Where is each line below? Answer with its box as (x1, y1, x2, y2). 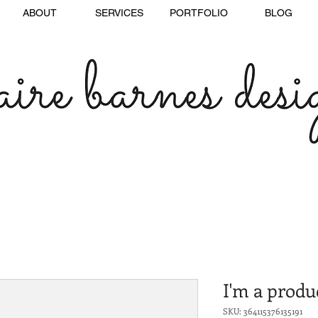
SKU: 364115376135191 (223, 305, 302, 317)
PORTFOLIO (170, 7, 228, 18)
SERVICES (95, 7, 143, 18)
